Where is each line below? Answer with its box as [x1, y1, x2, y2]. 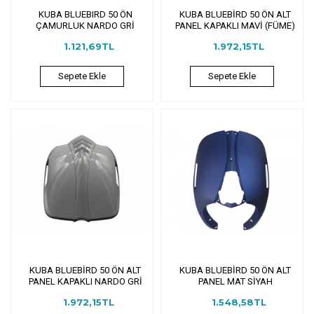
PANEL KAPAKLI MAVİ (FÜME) [175, 20, 296, 31]
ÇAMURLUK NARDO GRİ [36, 20, 135, 31]
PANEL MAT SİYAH [198, 275, 273, 287]
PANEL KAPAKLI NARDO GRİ [28, 275, 142, 287]
